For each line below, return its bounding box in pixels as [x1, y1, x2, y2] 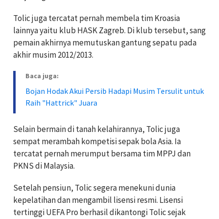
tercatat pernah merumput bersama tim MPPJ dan [13, 148, 191, 159]
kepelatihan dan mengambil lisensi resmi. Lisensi [13, 194, 183, 205]
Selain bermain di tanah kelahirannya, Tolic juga [13, 123, 180, 134]
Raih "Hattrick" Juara [25, 97, 97, 108]
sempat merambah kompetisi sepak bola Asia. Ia [13, 135, 181, 147]
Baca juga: [25, 71, 59, 80]
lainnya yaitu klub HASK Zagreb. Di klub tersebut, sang [13, 24, 206, 36]
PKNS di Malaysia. [13, 160, 75, 171]
